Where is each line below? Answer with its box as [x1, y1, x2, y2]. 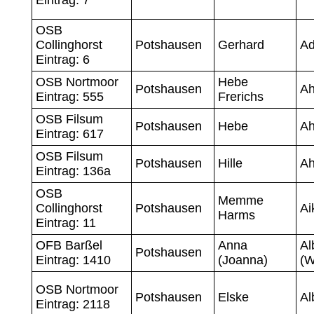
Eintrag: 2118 [35, 296, 110, 311]
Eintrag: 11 [35, 215, 96, 230]
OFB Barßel [35, 238, 102, 252]
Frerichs [217, 89, 264, 104]
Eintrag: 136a [35, 163, 111, 178]
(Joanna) [217, 252, 268, 267]
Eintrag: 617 [35, 126, 104, 141]
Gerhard [217, 37, 264, 52]
